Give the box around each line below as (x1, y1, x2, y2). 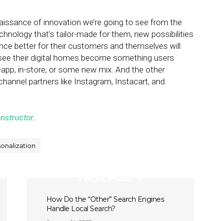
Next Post (78, 170, 132, 184)
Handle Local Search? (46, 204, 115, 213)
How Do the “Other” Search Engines (46, 195, 164, 204)
